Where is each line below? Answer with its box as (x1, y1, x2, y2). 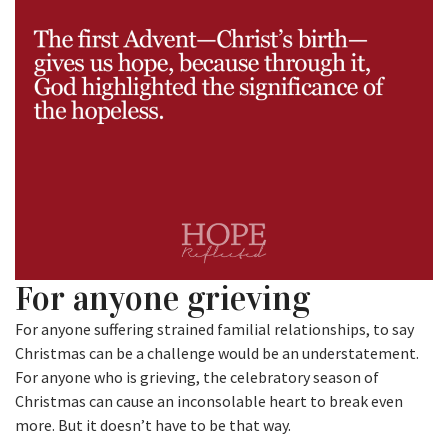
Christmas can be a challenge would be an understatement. (15, 343, 419, 364)
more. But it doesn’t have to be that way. (15, 415, 291, 436)
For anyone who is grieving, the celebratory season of (15, 367, 379, 388)
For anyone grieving (15, 278, 310, 320)
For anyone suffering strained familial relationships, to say (15, 319, 414, 340)
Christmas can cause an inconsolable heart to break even (15, 391, 403, 412)
